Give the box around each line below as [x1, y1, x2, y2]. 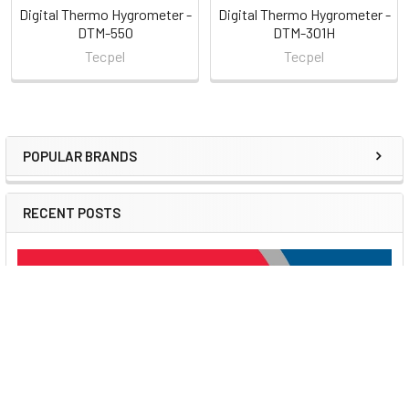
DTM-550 [77, 24, 133, 42]
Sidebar [22, 157, 113, 191]
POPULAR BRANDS [23, 147, 137, 164]
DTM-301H [273, 24, 335, 42]
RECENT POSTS [23, 204, 121, 221]
